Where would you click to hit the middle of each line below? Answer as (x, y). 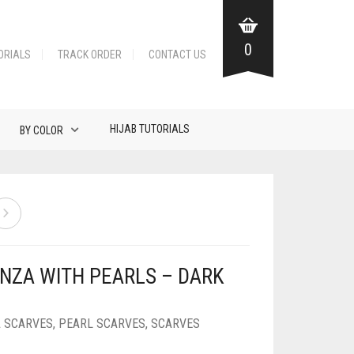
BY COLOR (41, 130)
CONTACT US (177, 55)
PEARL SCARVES (102, 324)
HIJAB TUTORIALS (150, 129)
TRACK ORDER (90, 55)
